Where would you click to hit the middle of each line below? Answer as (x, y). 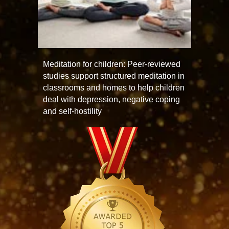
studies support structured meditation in (114, 76)
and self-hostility (72, 111)
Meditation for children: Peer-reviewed (112, 64)
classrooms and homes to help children (114, 88)
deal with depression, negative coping (111, 99)
